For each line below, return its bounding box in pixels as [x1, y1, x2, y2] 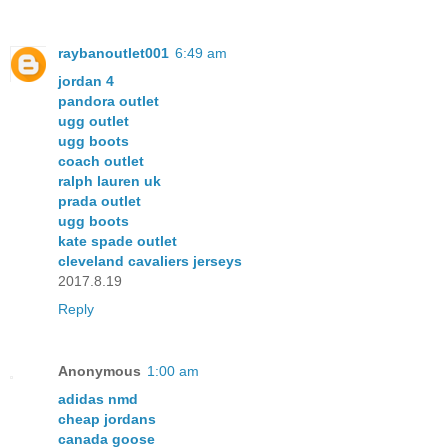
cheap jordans [58, 411, 156, 428]
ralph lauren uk [58, 173, 161, 190]
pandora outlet [58, 93, 159, 110]
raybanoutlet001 [58, 45, 169, 62]
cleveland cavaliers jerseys [58, 253, 242, 270]
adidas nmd [58, 391, 138, 408]
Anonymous [58, 363, 141, 380]
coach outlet [58, 153, 144, 170]
